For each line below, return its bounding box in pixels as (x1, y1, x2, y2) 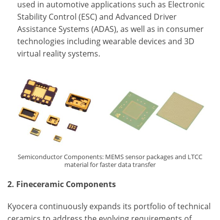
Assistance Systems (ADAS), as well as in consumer (17, 24, 204, 34)
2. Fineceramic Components (7, 179, 116, 190)
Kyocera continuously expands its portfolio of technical (7, 201, 211, 212)
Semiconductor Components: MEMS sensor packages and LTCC (18, 152, 202, 161)
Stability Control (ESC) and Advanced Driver (17, 11, 177, 22)
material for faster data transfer (64, 160, 156, 169)
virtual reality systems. (17, 48, 100, 59)
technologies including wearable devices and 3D (17, 36, 194, 47)
